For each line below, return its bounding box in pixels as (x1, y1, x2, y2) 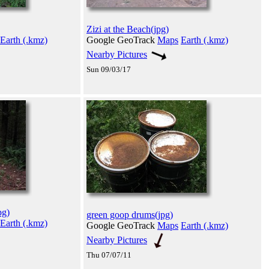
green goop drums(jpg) (86, 209, 173, 220)
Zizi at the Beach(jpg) (86, 23, 169, 34)
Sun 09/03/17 (86, 64, 131, 74)
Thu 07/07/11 (86, 250, 131, 259)
